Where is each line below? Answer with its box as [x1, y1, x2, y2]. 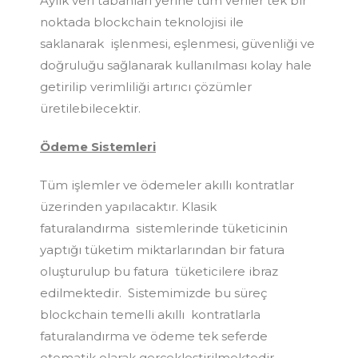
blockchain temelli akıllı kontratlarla [40, 306, 261, 322]
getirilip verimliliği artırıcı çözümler [40, 78, 252, 94]
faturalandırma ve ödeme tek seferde [40, 328, 268, 344]
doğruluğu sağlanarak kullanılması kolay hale [40, 57, 312, 73]
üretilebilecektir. [40, 100, 141, 116]
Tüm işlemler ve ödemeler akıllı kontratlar [40, 177, 294, 193]
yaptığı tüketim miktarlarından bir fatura [40, 241, 284, 257]
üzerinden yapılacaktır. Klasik [40, 198, 217, 214]
